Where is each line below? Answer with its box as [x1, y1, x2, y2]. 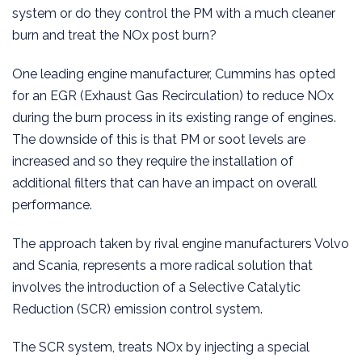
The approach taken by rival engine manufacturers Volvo [12, 235, 349, 251]
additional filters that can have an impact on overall [12, 175, 317, 191]
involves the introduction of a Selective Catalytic [12, 279, 301, 295]
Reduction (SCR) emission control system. [12, 301, 263, 317]
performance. [12, 196, 92, 213]
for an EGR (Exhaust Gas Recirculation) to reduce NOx [12, 87, 334, 103]
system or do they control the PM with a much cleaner [12, 5, 335, 21]
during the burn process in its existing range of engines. [12, 109, 336, 125]
